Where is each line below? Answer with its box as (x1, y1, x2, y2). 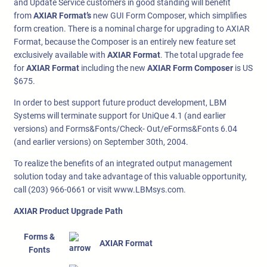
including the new (79, 63, 147, 73)
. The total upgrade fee (160, 50, 243, 60)
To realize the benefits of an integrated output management (14, 159, 232, 169)
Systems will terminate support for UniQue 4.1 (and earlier (14, 111, 226, 121)
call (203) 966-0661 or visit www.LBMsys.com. (14, 185, 186, 195)
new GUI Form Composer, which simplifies (91, 11, 247, 21)
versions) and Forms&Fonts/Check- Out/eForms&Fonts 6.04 (14, 124, 237, 134)
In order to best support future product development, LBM (14, 98, 226, 108)
